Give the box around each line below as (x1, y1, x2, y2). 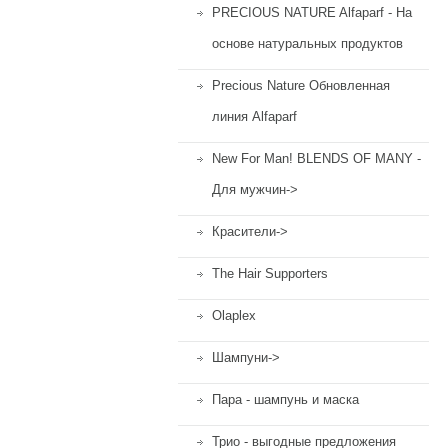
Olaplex (212, 308, 256, 323)
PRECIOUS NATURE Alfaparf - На (212, 5, 412, 20)
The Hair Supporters (212, 266, 328, 281)
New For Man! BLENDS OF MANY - (212, 151, 421, 166)
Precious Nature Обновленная (212, 78, 390, 93)
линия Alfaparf (212, 109, 297, 124)
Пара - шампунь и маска (212, 392, 359, 407)
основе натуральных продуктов (212, 36, 403, 51)
